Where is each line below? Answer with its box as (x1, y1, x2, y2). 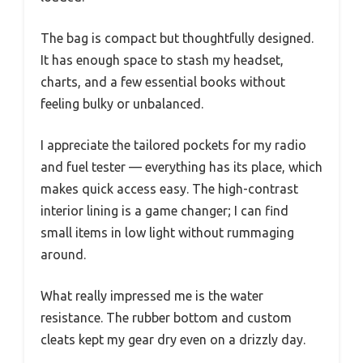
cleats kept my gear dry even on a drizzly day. (41, 331, 305, 347)
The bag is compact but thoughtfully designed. (41, 30, 314, 45)
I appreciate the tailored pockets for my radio (41, 137, 306, 152)
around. (41, 246, 86, 262)
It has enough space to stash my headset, (41, 52, 284, 67)
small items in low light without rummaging (41, 224, 294, 240)
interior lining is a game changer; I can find (41, 203, 288, 218)
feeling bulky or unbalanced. (41, 96, 203, 111)
